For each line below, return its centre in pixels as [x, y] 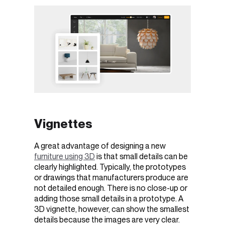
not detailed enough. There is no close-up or [111, 188]
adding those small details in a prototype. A [109, 199]
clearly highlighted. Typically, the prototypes [110, 167]
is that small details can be [141, 157]
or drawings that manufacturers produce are [111, 178]
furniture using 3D [65, 157]
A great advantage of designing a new [100, 146]
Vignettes [63, 123]
